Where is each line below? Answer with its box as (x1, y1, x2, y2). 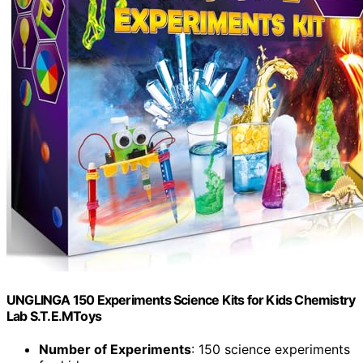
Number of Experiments (39, 341, 191, 358)
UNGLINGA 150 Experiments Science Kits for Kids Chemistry (6, 291, 356, 308)
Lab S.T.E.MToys (6, 307, 101, 324)
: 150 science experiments (191, 341, 350, 358)
